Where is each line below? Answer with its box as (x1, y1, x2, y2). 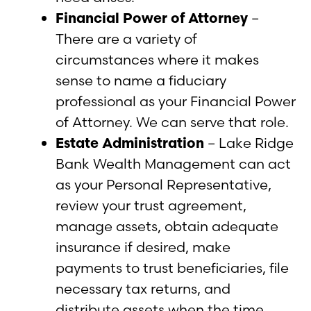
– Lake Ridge (204, 133, 294, 151)
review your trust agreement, (56, 196, 246, 214)
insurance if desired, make (56, 237, 230, 255)
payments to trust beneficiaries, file (56, 258, 289, 276)
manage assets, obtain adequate (56, 217, 278, 235)
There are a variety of (56, 29, 197, 47)
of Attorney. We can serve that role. (56, 112, 289, 131)
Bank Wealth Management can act (56, 154, 291, 172)
